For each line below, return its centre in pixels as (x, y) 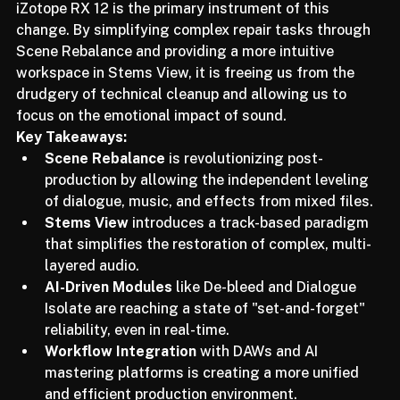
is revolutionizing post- (244, 177)
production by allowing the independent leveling (208, 198)
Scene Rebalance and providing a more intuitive (177, 70)
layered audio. (92, 284)
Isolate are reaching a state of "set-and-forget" (207, 327)
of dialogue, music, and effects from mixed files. (209, 220)
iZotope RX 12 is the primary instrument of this (175, 27)
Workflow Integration (121, 370)
